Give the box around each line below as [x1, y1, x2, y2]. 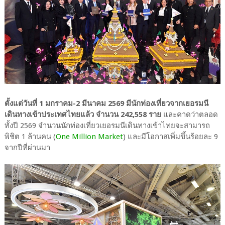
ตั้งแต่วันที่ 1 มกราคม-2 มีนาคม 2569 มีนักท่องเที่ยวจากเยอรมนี [4, 99, 208, 108]
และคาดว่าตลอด [161, 110, 218, 120]
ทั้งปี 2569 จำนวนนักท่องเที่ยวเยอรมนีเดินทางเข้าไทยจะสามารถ [4, 121, 210, 131]
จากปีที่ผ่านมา [4, 143, 50, 153]
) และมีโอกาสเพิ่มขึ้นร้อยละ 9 [123, 132, 218, 142]
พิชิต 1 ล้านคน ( [4, 132, 56, 142]
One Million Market [55, 132, 123, 142]
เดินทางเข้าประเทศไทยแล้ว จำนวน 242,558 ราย [4, 110, 161, 120]
